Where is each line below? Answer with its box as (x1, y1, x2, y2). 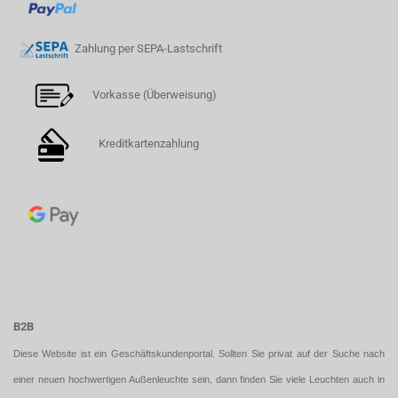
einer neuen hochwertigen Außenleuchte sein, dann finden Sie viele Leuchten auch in (13, 374, 385, 386)
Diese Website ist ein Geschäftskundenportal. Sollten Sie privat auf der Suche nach (13, 348, 385, 360)
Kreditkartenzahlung (88, 137, 199, 151)
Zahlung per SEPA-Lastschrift (75, 42, 222, 56)
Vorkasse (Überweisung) (90, 88, 222, 101)
